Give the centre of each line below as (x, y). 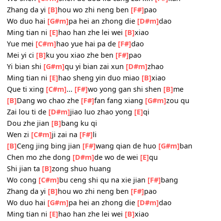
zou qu (197, 161)
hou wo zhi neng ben (104, 60)
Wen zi (21, 199)
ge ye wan (75, 35)
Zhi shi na (27, 35)
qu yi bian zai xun (106, 123)
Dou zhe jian (32, 186)
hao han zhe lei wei (101, 85)
